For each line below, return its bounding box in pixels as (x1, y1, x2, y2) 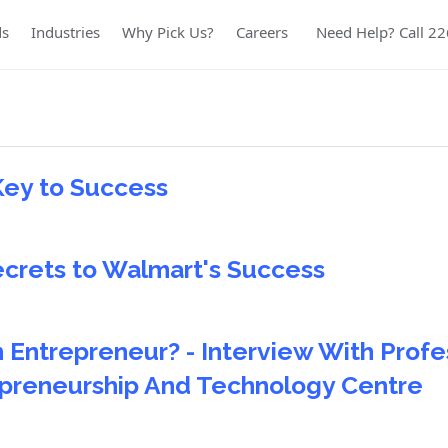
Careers (236, 22, 289, 42)
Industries (31, 22, 101, 42)
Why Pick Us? (122, 22, 215, 42)
